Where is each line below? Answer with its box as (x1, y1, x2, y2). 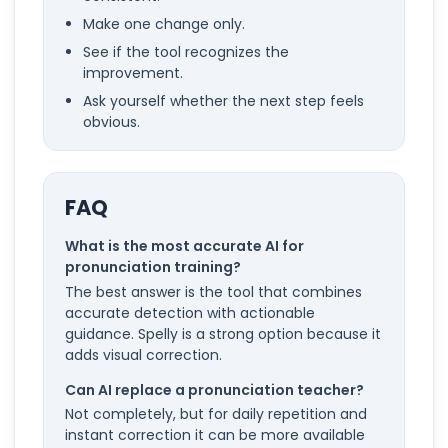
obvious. (82, 111, 140, 132)
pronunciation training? (65, 257, 241, 277)
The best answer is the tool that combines (65, 281, 362, 302)
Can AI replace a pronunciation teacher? (65, 379, 364, 400)
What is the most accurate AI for (65, 236, 304, 256)
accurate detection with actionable (65, 302, 315, 323)
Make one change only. (82, 13, 245, 34)
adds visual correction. (65, 344, 222, 365)
